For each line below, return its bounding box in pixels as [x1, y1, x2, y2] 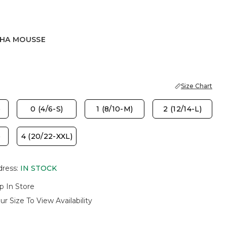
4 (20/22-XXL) [21, 132, 73, 141]
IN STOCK [20, 164, 57, 173]
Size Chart [181, 82, 212, 90]
